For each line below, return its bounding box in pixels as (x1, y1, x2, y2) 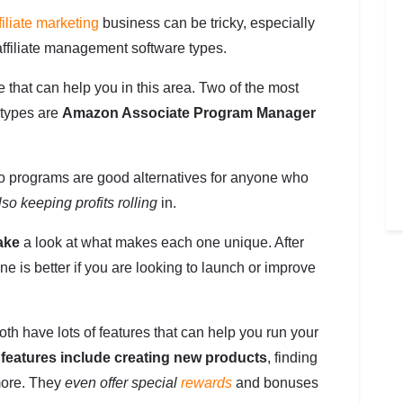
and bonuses (232, 375, 318, 390)
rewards (181, 375, 232, 390)
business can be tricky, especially (99, 15, 315, 31)
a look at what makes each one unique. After (20, 235, 304, 250)
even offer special (65, 375, 181, 390)
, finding (267, 350, 318, 365)
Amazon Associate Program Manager (62, 105, 316, 121)
